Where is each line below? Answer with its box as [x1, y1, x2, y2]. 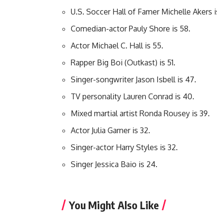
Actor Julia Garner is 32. [71, 125, 150, 136]
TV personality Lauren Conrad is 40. [71, 92, 194, 102]
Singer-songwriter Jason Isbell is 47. [71, 75, 196, 85]
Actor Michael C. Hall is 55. [71, 41, 163, 51]
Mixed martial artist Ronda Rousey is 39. [71, 108, 210, 119]
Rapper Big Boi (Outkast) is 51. [71, 58, 175, 68]
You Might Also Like [69, 198, 159, 212]
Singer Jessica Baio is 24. [71, 159, 157, 170]
